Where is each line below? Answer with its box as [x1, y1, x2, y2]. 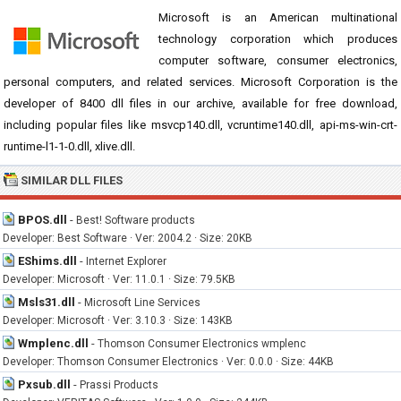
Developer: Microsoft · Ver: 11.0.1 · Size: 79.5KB [3, 273, 235, 286]
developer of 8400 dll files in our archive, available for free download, [4, 97, 397, 110]
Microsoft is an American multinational [158, 11, 397, 24]
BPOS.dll [18, 213, 67, 226]
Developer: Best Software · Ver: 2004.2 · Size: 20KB [3, 232, 252, 244]
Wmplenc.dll [18, 337, 89, 350]
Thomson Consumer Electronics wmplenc [98, 337, 306, 350]
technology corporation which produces [158, 32, 397, 46]
